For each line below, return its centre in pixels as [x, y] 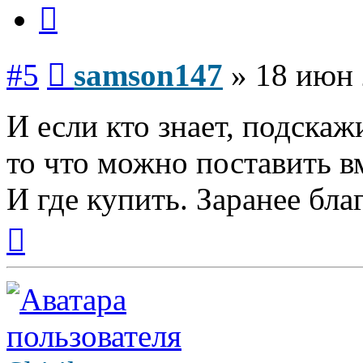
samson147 [148, 75]
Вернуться [53, 224]
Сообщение [97, 58]
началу [43, 253]
